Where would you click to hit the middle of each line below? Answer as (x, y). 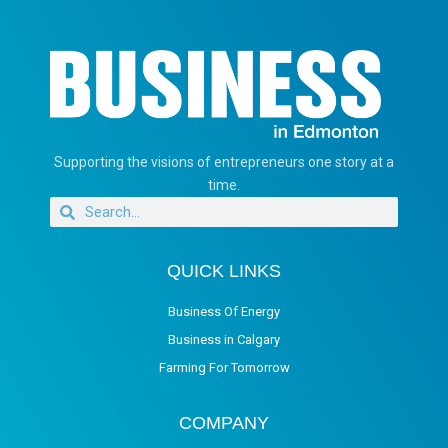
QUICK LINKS (224, 270)
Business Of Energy (224, 311)
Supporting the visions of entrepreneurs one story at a (224, 162)
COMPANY (224, 422)
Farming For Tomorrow (224, 367)
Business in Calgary (224, 339)
